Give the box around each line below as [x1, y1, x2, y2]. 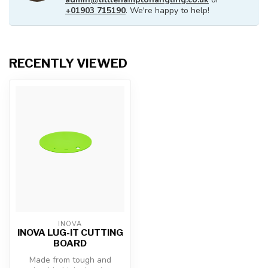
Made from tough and [29, 254, 111, 266]
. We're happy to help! [126, 5, 209, 17]
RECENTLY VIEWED [9, 56, 127, 71]
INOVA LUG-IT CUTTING [17, 227, 123, 239]
